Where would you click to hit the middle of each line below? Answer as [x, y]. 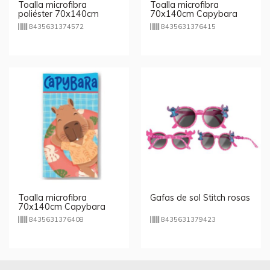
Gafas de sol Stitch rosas [200, 197]
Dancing [166, 23]
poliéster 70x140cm [58, 14]
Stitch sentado [47, 23]
